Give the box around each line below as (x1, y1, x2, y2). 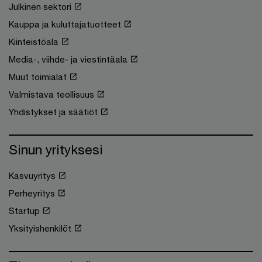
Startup (9, 205, 40, 216)
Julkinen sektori (9, 1, 71, 12)
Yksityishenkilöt (9, 223, 71, 234)
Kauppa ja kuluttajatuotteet (9, 19, 121, 30)
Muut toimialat (9, 71, 67, 82)
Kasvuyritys (9, 170, 56, 181)
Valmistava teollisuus (9, 89, 94, 100)
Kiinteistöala (9, 36, 58, 47)
